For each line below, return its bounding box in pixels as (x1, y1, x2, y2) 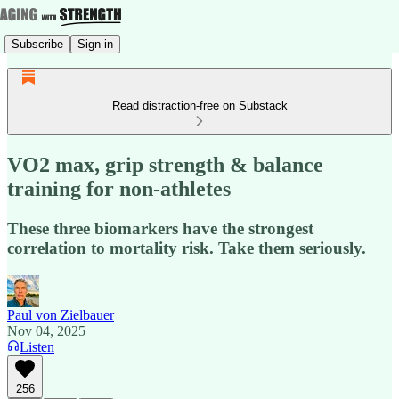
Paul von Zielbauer (7, 306, 114, 322)
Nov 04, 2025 (7, 322, 85, 338)
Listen (20, 338, 54, 354)
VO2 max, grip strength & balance (7, 152, 323, 176)
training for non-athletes (7, 176, 231, 200)
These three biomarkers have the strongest (7, 218, 313, 238)
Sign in (77, 37, 113, 51)
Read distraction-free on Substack (111, 99, 288, 112)
